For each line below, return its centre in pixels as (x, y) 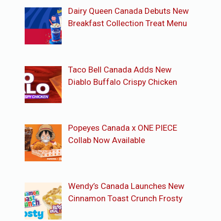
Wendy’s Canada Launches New (126, 186)
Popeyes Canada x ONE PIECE (122, 128)
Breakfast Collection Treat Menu (127, 23)
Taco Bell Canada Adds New (120, 69)
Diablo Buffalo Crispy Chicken (122, 82)
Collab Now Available (106, 140)
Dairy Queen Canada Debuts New (128, 11)
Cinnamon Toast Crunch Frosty (125, 199)
